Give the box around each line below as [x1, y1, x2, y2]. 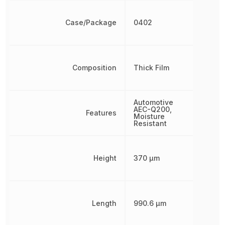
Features [86, 108, 117, 117]
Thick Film [134, 63, 170, 72]
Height [93, 154, 117, 162]
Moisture [134, 112, 165, 121]
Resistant [134, 119, 167, 128]
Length [92, 199, 117, 207]
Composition [72, 63, 117, 72]
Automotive [134, 98, 174, 106]
